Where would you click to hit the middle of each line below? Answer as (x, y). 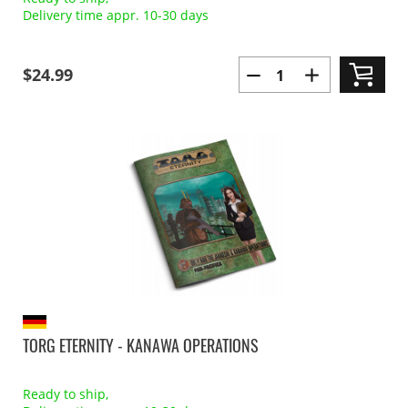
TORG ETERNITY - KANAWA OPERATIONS (141, 345)
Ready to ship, (66, 394)
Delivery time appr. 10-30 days (116, 15)
